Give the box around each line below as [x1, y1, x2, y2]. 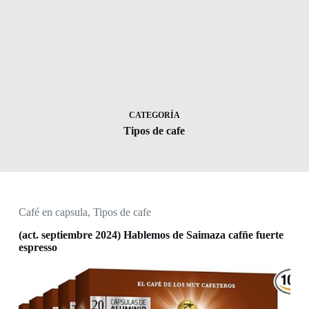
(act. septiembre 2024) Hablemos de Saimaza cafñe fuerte [18, 229, 283, 241]
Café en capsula [18, 206, 88, 218]
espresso [18, 241, 57, 253]
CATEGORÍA [128, 110, 180, 120]
